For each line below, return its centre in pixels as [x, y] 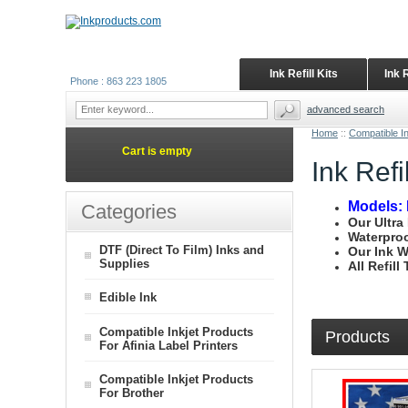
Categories [129, 212]
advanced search [346, 109]
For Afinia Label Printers [168, 345]
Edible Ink [128, 297]
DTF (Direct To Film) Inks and [182, 250]
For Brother [132, 393]
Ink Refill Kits [303, 74]
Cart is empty [157, 151]
